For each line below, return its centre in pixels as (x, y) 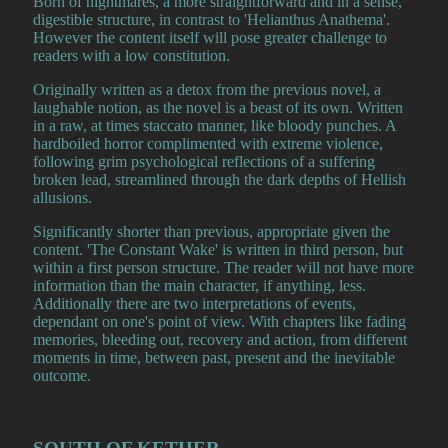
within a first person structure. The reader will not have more (223, 267)
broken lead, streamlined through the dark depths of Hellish (219, 179)
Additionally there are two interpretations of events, (194, 303)
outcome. (62, 375)
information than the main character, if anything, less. (199, 285)
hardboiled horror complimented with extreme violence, (208, 143)
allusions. (62, 197)
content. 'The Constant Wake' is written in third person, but (218, 249)
